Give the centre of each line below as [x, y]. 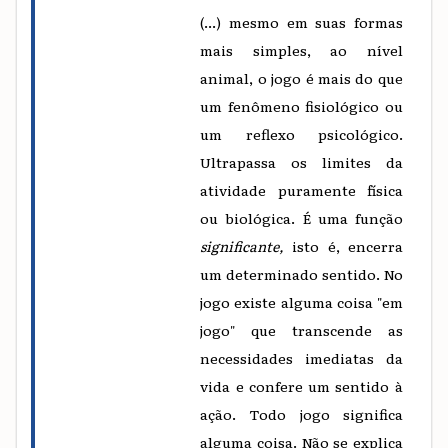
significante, [246, 245]
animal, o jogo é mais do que [301, 77]
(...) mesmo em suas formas [301, 21]
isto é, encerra [347, 245]
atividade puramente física [301, 189]
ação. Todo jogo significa [301, 413]
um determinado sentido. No [301, 273]
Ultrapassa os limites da [301, 161]
